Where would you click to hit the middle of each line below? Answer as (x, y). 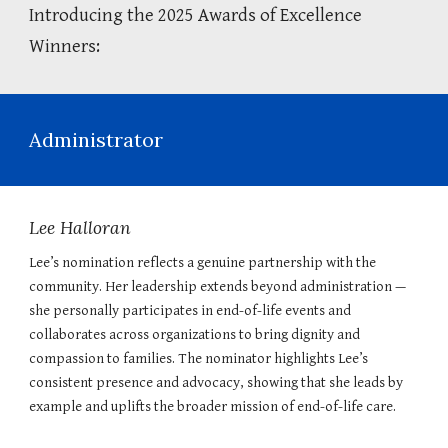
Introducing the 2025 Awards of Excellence (196, 15)
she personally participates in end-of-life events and (190, 310)
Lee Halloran (80, 228)
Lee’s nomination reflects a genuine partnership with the (203, 262)
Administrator (96, 139)
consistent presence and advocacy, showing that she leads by (216, 382)
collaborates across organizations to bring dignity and (195, 334)
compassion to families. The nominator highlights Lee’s (199, 358)
